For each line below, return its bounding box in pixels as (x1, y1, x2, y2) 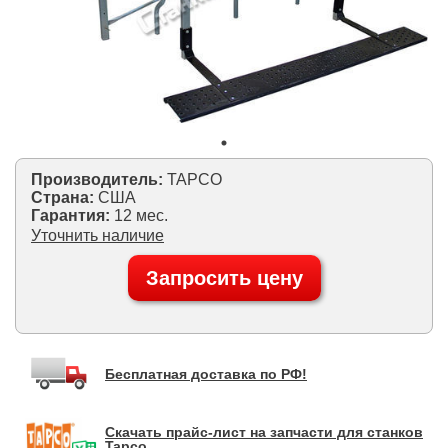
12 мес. (114, 206, 168, 224)
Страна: (31, 188, 98, 206)
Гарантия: (31, 206, 114, 224)
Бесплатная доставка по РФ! (105, 365, 307, 382)
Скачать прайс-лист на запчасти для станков (105, 423, 423, 440)
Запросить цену (145, 266, 303, 289)
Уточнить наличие (31, 226, 164, 244)
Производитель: (31, 170, 163, 188)
